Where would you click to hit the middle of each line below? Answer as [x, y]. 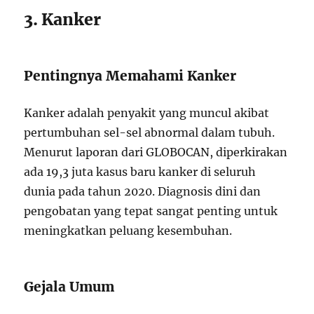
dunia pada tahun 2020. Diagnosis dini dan [143, 191]
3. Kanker [63, 19]
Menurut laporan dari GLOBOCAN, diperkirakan [156, 152]
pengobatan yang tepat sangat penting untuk [151, 211]
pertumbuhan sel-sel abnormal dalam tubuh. [150, 132]
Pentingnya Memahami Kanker [130, 76]
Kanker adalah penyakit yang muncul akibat [147, 113]
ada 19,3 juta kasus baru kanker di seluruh [140, 172]
